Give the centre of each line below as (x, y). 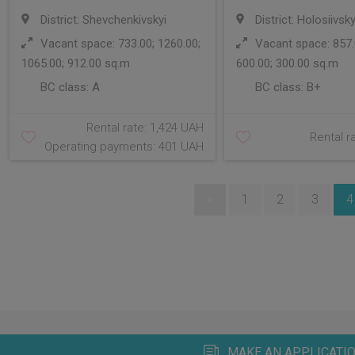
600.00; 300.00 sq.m (287, 63)
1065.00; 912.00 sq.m (76, 63)
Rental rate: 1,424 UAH (145, 128)
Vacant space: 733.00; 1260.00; (119, 44)
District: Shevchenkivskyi (102, 20)
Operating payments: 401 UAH (124, 147)
